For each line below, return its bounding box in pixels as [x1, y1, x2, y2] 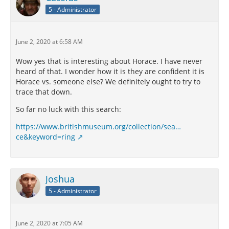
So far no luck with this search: [16, 104, 121, 114]
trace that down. [16, 87, 72, 97]
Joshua [45, 173, 75, 186]
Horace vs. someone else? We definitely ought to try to [16, 77, 200, 87]
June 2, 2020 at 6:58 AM [16, 37, 83, 47]
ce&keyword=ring [16, 132, 75, 142]
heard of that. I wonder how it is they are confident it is [16, 66, 204, 77]
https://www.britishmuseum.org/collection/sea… [16, 122, 181, 132]
